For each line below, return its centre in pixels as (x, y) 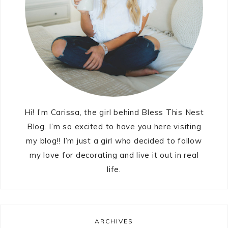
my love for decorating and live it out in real (114, 155)
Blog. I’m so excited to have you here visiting (114, 127)
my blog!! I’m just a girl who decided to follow (114, 141)
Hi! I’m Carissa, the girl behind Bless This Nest (114, 112)
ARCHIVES (114, 221)
